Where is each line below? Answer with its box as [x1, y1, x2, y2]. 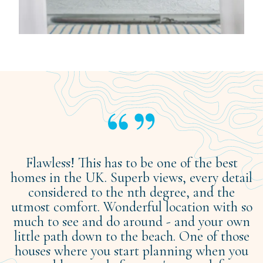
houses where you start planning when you [15, 242, 248, 259]
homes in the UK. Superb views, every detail [11, 168, 252, 186]
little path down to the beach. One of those [14, 227, 249, 245]
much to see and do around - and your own [13, 213, 250, 230]
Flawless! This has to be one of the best [25, 154, 238, 171]
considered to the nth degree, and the [28, 183, 235, 201]
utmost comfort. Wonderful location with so [11, 198, 252, 215]
